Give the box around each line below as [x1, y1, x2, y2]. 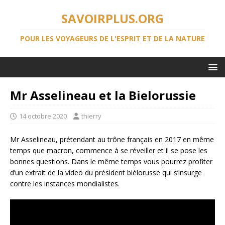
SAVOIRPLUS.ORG [61, 10, 164, 27]
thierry [81, 111, 101, 121]
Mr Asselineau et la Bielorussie [10, 87, 196, 103]
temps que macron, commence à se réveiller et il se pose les [10, 146, 207, 155]
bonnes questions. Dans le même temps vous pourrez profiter [10, 157, 212, 166]
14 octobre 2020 [19, 111, 67, 121]
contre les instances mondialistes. [10, 179, 120, 188]
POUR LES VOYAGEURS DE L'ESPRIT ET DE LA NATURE [20, 34, 205, 43]
